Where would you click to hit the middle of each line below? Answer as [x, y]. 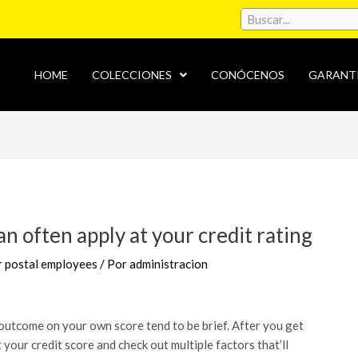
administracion [169, 264]
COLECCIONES [132, 74]
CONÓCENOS [248, 74]
